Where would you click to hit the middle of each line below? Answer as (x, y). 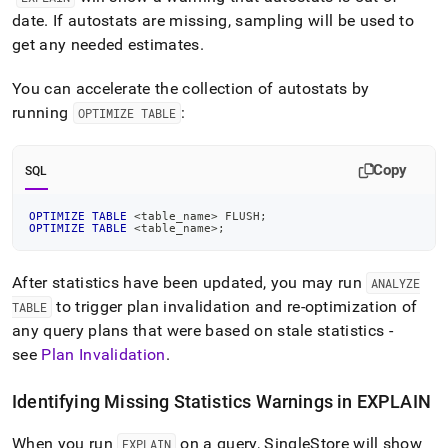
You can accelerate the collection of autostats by (191, 88)
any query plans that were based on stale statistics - (202, 330)
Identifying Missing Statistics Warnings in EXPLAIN (221, 401)
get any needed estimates (106, 44)
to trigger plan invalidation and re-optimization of (235, 306)
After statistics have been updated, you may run (189, 282)
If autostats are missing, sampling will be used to (231, 20)
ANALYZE (396, 283)
